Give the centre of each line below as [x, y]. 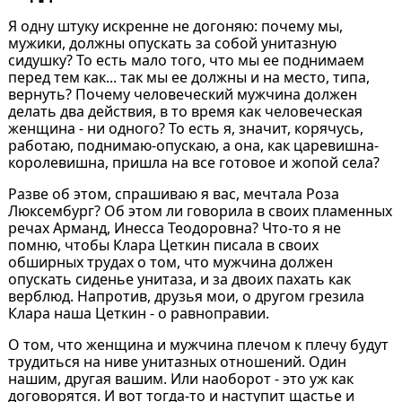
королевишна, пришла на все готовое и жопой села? [193, 162]
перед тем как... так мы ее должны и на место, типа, [188, 77]
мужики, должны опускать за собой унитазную [172, 43]
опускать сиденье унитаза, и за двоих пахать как [179, 279]
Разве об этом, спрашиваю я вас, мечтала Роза [173, 193]
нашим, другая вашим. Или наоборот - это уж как [180, 378]
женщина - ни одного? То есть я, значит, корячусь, [185, 128]
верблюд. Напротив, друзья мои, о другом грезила [186, 296]
